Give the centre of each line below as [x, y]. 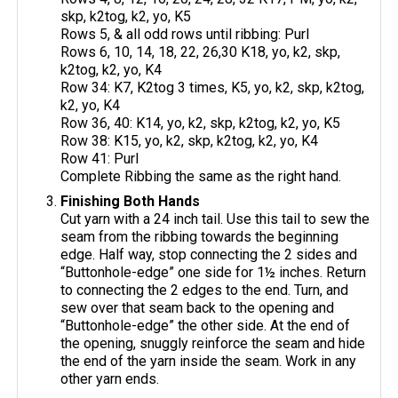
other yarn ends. [110, 378]
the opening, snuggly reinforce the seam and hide [213, 343]
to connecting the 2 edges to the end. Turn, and [205, 290]
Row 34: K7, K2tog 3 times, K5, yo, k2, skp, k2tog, [213, 87]
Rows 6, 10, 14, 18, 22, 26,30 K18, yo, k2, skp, [201, 52]
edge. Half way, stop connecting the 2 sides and [209, 254]
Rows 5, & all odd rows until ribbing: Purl [185, 34]
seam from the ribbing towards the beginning [200, 236]
